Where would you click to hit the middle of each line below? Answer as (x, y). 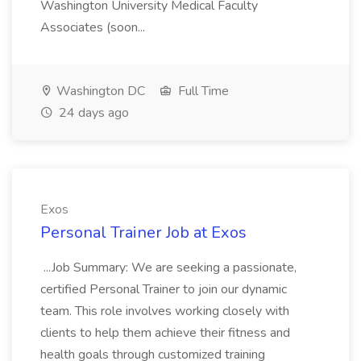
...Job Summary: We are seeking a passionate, (168, 268)
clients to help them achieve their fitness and (165, 333)
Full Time (202, 91)
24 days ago (92, 113)
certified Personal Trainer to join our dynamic (164, 289)
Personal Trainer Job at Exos (143, 232)
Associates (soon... (94, 27)
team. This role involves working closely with (165, 311)
